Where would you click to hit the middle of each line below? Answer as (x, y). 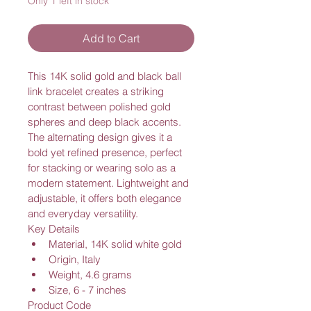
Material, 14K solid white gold (115, 244)
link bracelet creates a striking (97, 91)
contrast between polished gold (101, 106)
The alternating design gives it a (101, 137)
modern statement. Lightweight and (110, 183)
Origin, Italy (75, 259)
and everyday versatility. (83, 213)
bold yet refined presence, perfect (106, 152)
